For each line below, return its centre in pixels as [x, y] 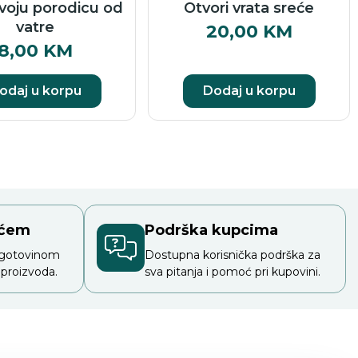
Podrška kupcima [211, 230]
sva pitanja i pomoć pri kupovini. [232, 271]
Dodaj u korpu [249, 90]
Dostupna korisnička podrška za [232, 255]
